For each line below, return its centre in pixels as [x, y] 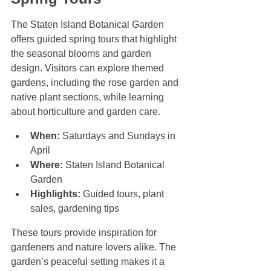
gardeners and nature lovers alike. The [95, 247]
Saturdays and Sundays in [119, 136]
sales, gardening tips [75, 209]
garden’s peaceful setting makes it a [89, 262]
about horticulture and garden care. [86, 112]
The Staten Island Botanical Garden [89, 25]
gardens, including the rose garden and [96, 83]
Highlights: [55, 194]
